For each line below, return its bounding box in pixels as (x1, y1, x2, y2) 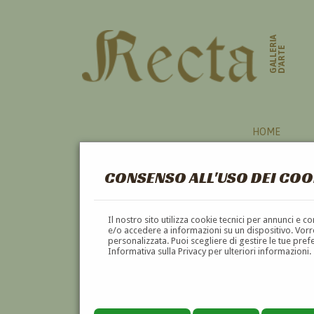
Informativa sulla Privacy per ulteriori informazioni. (108, 245, 312, 257)
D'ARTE (277, 45, 287, 74)
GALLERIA (268, 34, 279, 74)
